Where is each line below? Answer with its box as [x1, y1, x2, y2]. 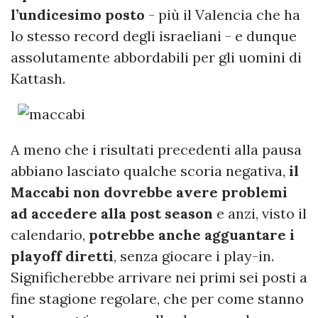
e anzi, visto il [213, 204, 307, 223]
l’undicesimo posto [11, 6, 145, 24]
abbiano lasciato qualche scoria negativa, [11, 162, 289, 180]
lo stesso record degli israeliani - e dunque [11, 27, 297, 45]
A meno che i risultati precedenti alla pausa [11, 141, 302, 159]
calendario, [11, 226, 89, 244]
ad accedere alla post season [11, 204, 213, 223]
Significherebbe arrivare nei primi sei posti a [11, 268, 307, 287]
